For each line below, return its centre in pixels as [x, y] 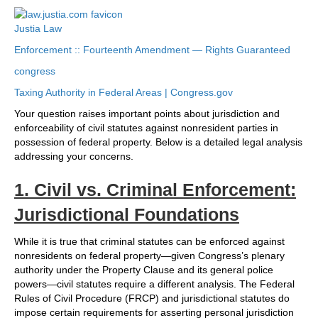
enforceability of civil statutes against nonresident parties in [146, 128]
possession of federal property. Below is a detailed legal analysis [158, 142]
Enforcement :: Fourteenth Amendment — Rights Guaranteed [152, 50]
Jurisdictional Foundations [127, 215]
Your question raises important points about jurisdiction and [147, 114]
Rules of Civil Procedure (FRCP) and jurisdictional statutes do [152, 298]
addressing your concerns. [74, 157]
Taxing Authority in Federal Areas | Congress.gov [124, 93]
